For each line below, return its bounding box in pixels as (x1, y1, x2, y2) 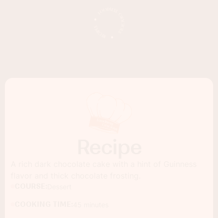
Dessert (47, 182, 72, 191)
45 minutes (73, 200, 109, 209)
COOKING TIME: (15, 200, 73, 209)
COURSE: (15, 182, 47, 191)
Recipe (76, 134, 142, 160)
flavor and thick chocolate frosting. (11, 170, 141, 181)
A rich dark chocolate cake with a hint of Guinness (11, 159, 197, 169)
